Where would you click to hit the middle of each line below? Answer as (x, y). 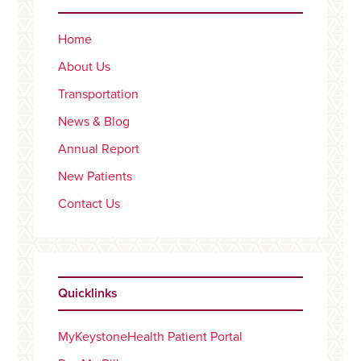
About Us (85, 67)
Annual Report (99, 149)
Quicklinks (88, 294)
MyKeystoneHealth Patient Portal (151, 337)
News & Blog (94, 122)
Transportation (99, 95)
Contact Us (89, 204)
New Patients (95, 177)
